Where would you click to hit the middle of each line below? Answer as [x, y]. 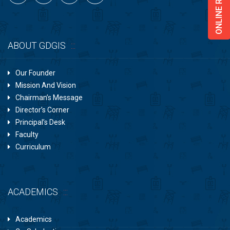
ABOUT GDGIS [37, 45]
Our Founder [35, 73]
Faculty [27, 135]
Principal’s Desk [40, 122]
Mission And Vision [46, 85]
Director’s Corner [42, 110]
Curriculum [33, 147]
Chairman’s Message [49, 98]
